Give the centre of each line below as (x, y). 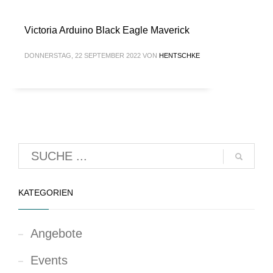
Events (49, 260)
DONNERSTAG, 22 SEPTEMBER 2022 (83, 55)
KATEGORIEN (46, 193)
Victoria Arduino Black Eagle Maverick (107, 30)
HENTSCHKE (179, 55)
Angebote (56, 233)
